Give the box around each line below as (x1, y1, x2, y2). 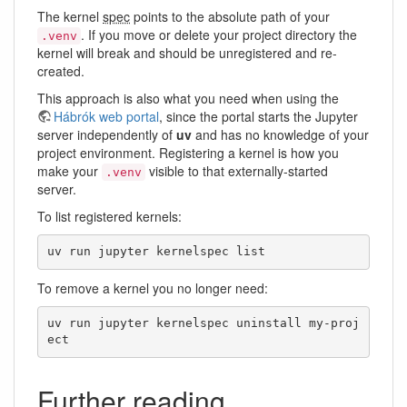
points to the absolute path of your (130, 6, 330, 25)
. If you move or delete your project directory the (81, 25, 357, 44)
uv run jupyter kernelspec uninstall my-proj (46, 316, 360, 331)
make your (37, 161, 102, 180)
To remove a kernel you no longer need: (37, 278, 268, 297)
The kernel (37, 6, 103, 25)
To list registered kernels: (37, 206, 182, 225)
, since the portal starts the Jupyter (159, 106, 358, 125)
